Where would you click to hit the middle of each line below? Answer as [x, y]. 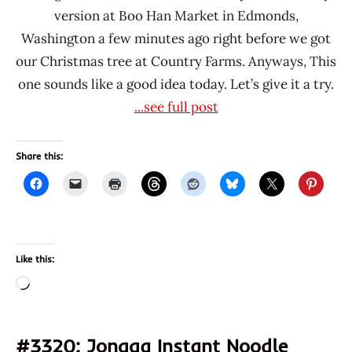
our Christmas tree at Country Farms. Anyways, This [176, 61]
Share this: [39, 156]
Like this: [35, 258]
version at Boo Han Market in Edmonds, [176, 15]
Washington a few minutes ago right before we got [176, 38]
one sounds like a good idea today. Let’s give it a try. [176, 84]
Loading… [59, 284]
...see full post [176, 106]
